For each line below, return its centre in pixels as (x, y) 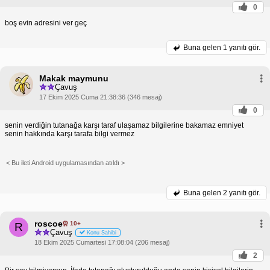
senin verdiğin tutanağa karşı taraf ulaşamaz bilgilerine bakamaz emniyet (124, 125)
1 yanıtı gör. (242, 47)
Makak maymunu (74, 78)
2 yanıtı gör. (242, 193)
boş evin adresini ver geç (46, 23)
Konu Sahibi (102, 233)
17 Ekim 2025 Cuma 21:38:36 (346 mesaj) (101, 97)
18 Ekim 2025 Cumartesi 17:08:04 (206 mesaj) (102, 242)
